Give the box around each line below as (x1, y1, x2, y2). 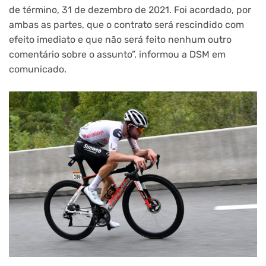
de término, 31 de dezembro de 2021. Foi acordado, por (9, 4, 251, 15)
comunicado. (9, 63, 66, 75)
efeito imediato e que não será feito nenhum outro (9, 33, 232, 45)
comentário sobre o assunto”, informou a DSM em (9, 48, 226, 60)
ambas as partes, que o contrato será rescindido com (9, 18, 244, 30)
